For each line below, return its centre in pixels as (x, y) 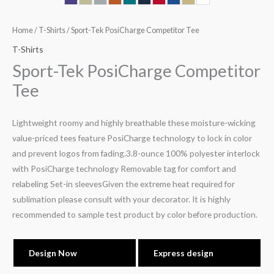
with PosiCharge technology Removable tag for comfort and (124, 169)
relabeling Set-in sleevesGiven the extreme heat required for (124, 184)
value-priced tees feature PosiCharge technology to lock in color (132, 138)
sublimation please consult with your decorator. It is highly (121, 199)
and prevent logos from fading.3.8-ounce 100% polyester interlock (136, 154)
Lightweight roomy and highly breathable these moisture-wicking (134, 123)
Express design (183, 253)
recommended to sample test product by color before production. (135, 215)
